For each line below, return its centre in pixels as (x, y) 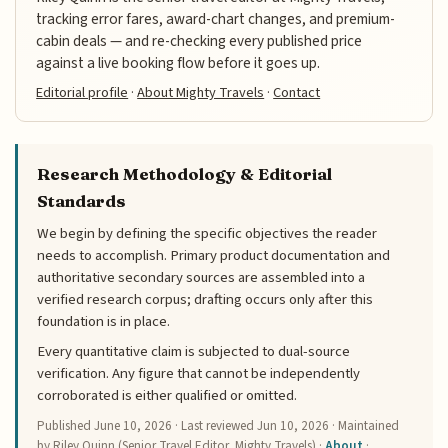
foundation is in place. (104, 321)
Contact (297, 92)
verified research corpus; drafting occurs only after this (205, 299)
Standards (82, 200)
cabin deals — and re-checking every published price (199, 40)
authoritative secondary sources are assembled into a (201, 277)
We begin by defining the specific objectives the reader (207, 233)
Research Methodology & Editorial (185, 173)
